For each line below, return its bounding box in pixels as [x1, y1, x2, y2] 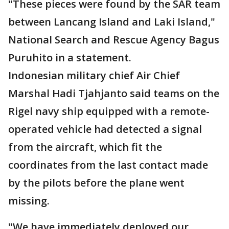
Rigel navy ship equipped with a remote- [8, 104, 210, 119]
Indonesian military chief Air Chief [8, 68, 180, 83]
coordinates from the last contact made [8, 158, 208, 172]
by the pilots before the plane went [8, 176, 185, 190]
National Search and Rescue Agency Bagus [8, 33, 219, 47]
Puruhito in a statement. [8, 51, 131, 65]
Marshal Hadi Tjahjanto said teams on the [8, 86, 219, 101]
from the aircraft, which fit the [8, 140, 162, 154]
